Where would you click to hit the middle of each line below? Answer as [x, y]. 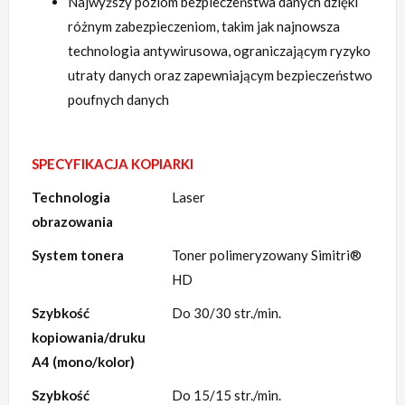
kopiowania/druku [89, 338]
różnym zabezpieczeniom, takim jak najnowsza [204, 27]
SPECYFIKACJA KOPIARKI [113, 164]
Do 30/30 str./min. [226, 313]
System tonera [78, 255]
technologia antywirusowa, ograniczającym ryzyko [219, 51]
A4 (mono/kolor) [83, 362]
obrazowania [72, 222]
